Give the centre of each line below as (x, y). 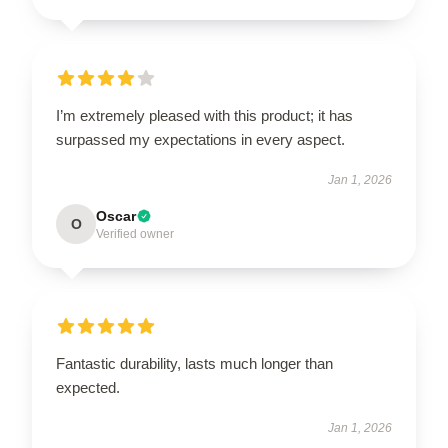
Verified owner (135, 233)
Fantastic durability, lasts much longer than (194, 363)
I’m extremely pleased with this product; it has (204, 115)
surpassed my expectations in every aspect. (200, 139)
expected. (88, 387)
